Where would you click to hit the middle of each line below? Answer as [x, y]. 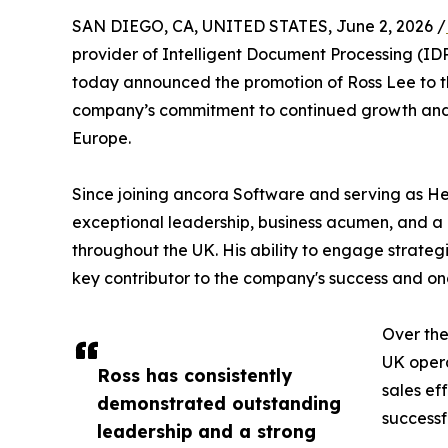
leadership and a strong [206, 431]
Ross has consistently [194, 375]
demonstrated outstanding [219, 403]
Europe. [101, 138]
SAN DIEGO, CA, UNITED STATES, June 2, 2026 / [259, 26]
